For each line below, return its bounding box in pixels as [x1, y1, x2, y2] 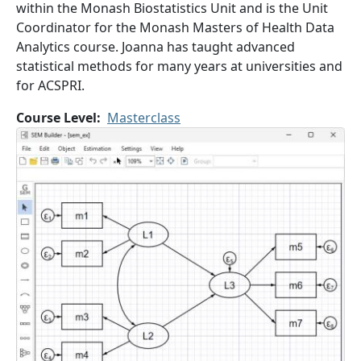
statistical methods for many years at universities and [16, 57, 342, 75]
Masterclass [107, 109, 180, 127]
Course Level [16, 109, 97, 127]
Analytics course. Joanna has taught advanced [16, 38, 295, 56]
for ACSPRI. [16, 77, 85, 94]
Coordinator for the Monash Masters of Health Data [16, 19, 334, 36]
